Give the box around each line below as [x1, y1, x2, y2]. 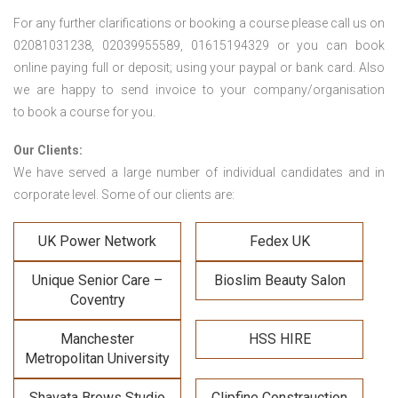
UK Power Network [38, 233, 156, 251]
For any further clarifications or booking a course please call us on [13, 16, 385, 31]
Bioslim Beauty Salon [213, 272, 346, 290]
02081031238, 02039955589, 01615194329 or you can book [13, 38, 385, 53]
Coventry [69, 291, 125, 309]
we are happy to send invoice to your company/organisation [13, 83, 385, 98]
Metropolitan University [25, 350, 170, 368]
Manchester [60, 330, 134, 348]
